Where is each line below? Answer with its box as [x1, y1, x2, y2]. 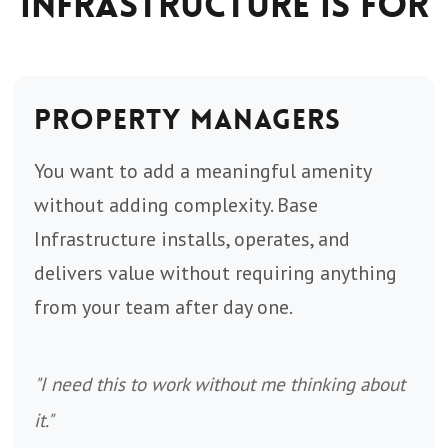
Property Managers [34, 102, 341, 138]
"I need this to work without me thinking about [34, 372, 405, 396]
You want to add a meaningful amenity [34, 158, 371, 184]
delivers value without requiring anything [34, 260, 397, 286]
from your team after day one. [34, 294, 293, 320]
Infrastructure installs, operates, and [34, 226, 350, 252]
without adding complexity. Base [34, 192, 318, 218]
